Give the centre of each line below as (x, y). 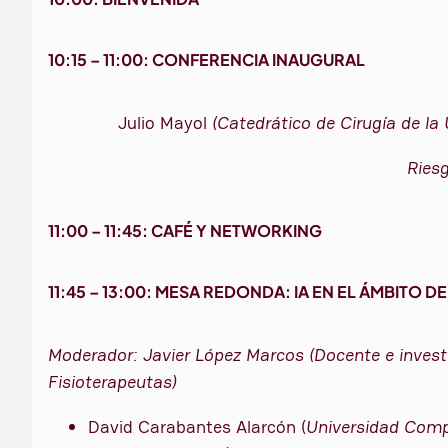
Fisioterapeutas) (112, 382)
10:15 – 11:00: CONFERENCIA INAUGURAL (206, 60)
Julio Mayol (164, 123)
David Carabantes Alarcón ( (197, 427)
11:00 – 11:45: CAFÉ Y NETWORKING (185, 230)
